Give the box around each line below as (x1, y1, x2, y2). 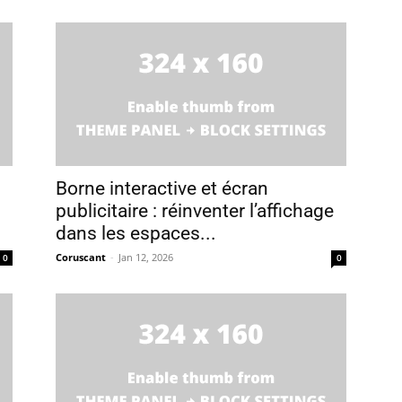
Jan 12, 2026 (118, 250, 173, 264)
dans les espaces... (56, 223, 216, 244)
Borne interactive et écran (56, 178, 268, 199)
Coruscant (56, 250, 106, 264)
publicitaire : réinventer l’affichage (56, 200, 334, 222)
